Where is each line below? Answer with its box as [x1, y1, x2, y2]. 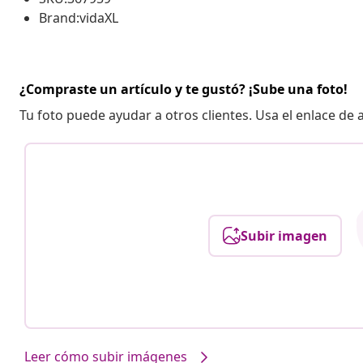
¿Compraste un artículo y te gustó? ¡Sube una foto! [19, 79, 348, 98]
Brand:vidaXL [39, 8, 118, 27]
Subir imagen [240, 226, 327, 245]
